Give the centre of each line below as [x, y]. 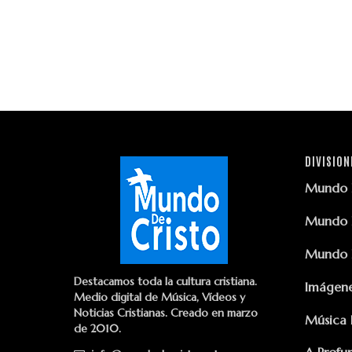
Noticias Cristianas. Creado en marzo [166, 313]
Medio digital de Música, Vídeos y [159, 297]
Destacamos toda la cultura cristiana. [165, 282]
